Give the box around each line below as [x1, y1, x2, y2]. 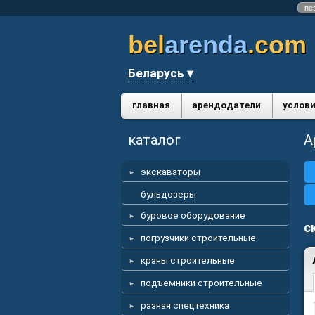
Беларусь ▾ [128, 66, 193, 80]
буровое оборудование [141, 210, 245, 221]
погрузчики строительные [141, 233, 256, 243]
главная [132, 100, 170, 110]
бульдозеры [141, 189, 196, 200]
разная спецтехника [141, 300, 229, 311]
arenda [165, 30, 247, 59]
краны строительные [141, 255, 235, 266]
